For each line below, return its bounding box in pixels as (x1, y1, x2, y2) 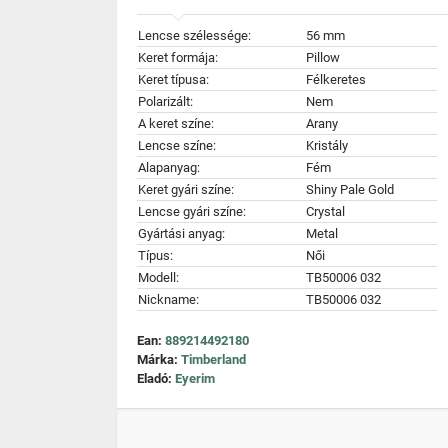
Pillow (306, 50, 340, 65)
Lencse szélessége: (138, 28, 251, 43)
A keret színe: (138, 116, 214, 131)
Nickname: (138, 292, 199, 307)
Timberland (181, 352, 246, 367)
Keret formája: (138, 50, 218, 65)
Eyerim (175, 371, 215, 386)
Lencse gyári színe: (138, 204, 246, 219)
